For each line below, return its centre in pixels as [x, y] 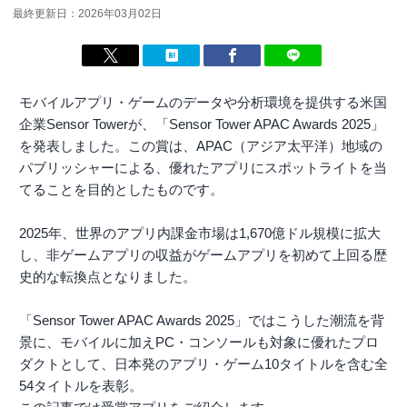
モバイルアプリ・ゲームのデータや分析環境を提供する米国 [203, 103]
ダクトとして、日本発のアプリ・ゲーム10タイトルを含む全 [203, 364]
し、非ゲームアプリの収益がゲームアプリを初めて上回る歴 [203, 255]
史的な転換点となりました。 [108, 277]
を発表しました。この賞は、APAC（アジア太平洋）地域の [201, 146]
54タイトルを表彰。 [81, 386]
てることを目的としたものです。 [121, 190]
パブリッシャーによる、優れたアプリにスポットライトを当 [203, 168]
